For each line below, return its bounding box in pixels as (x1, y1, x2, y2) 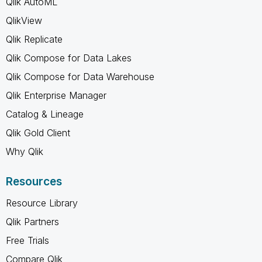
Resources (6, 174, 62, 188)
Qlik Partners (6, 215, 59, 227)
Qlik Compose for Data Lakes (6, 51, 132, 64)
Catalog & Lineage (6, 108, 84, 120)
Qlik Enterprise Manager (6, 89, 106, 101)
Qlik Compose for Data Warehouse (6, 70, 154, 82)
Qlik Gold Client (6, 126, 70, 139)
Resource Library (6, 196, 78, 209)
